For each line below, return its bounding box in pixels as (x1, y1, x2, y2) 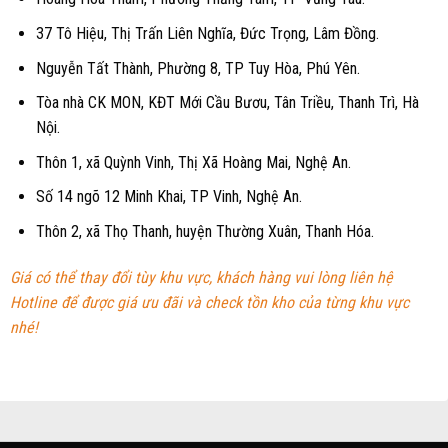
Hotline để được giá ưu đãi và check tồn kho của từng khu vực (10, 292, 409, 312)
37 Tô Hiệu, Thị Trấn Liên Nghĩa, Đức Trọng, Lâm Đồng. (35, 24, 379, 44)
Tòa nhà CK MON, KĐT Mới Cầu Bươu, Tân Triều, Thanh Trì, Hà (35, 93, 419, 113)
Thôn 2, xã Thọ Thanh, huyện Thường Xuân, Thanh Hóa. (35, 221, 374, 241)
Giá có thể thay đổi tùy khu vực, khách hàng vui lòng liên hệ (10, 267, 393, 287)
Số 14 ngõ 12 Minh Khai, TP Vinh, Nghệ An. (35, 187, 302, 207)
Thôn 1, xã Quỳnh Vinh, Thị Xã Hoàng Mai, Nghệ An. (35, 152, 351, 172)
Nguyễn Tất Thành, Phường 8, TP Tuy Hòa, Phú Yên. (35, 58, 360, 78)
